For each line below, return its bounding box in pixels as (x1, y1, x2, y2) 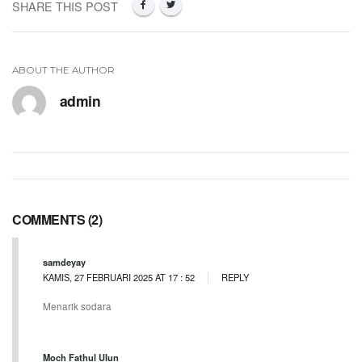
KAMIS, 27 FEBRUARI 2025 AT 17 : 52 (43, 271, 195, 284)
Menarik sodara (43, 300, 112, 314)
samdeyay (43, 255, 86, 268)
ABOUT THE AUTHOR (12, 64, 115, 76)
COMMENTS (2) (12, 209, 102, 229)
